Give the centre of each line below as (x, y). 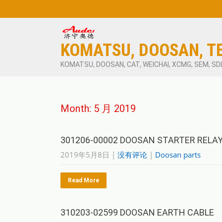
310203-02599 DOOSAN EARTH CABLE (137, 212)
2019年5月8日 (85, 155)
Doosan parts (178, 155)
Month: (77, 109)
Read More (83, 180)
